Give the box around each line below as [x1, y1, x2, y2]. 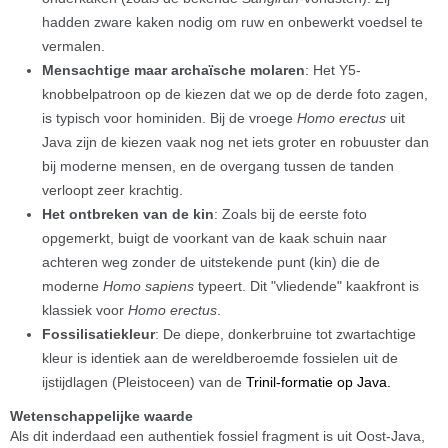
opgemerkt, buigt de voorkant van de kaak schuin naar [42, 230, 387, 246]
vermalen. [42, 38, 105, 54]
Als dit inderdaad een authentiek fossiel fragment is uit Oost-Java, [10, 428, 425, 444]
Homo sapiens [103, 278, 194, 294]
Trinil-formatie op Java [246, 374, 387, 390]
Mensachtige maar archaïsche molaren [42, 62, 305, 78]
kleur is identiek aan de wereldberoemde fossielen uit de [42, 350, 398, 366]
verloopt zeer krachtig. [42, 182, 183, 198]
